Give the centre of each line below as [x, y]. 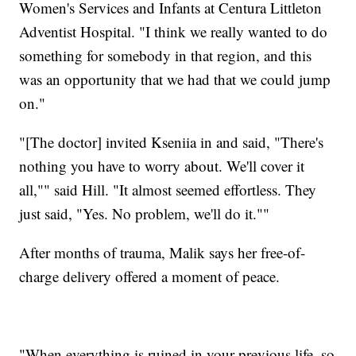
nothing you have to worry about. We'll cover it [162, 165]
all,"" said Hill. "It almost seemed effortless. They [168, 189]
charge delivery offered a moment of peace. [150, 276]
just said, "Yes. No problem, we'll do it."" [145, 213]
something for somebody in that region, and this [166, 55]
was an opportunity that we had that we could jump [175, 79]
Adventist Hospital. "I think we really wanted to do [174, 31]
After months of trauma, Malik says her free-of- [163, 252]
